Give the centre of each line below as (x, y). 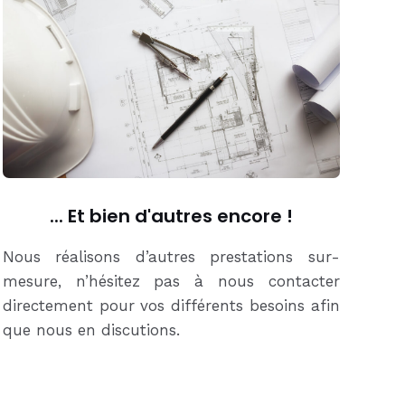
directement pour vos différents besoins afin (171, 305)
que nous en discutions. (91, 330)
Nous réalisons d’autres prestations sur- (171, 256)
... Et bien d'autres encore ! (171, 216)
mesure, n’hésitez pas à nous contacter (171, 281)
